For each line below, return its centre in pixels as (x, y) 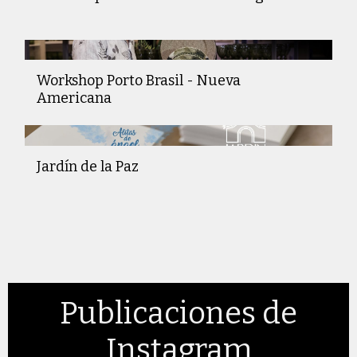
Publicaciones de (178, 314)
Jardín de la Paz (88, 167)
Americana (74, 98)
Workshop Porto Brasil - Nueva (139, 81)
